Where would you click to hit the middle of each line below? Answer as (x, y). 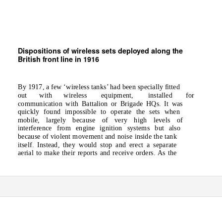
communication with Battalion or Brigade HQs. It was (100, 103)
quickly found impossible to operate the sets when (99, 112)
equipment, (117, 95)
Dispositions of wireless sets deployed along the (100, 51)
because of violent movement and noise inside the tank (97, 137)
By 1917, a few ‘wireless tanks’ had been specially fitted (99, 87)
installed (160, 95)
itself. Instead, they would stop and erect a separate (97, 144)
